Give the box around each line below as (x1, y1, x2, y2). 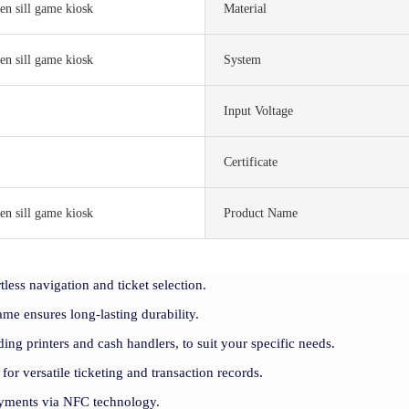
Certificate (224, 155, 278, 170)
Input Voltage (224, 104, 293, 119)
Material (224, 2, 267, 16)
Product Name (224, 206, 298, 221)
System (224, 53, 261, 68)
